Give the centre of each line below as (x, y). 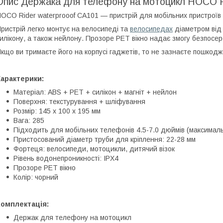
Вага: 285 (29, 120)
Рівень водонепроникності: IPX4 (66, 158)
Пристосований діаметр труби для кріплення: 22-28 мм (105, 139)
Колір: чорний (36, 177)
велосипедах (151, 29)
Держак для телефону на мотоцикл (72, 217)
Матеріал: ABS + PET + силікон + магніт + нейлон (95, 92)
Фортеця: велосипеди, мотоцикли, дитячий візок (94, 149)
